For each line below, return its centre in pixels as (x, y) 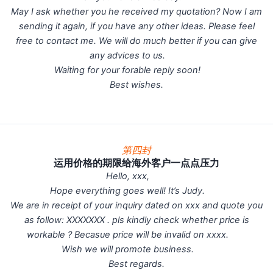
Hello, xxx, (136, 176)
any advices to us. (136, 55)
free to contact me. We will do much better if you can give (136, 41)
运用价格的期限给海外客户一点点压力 (136, 162)
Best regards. (136, 264)
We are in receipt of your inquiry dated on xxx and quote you (136, 205)
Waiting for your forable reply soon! (136, 70)
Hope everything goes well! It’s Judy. (136, 190)
